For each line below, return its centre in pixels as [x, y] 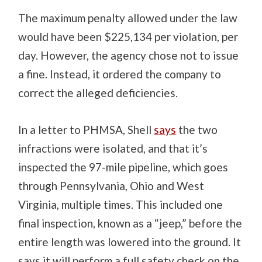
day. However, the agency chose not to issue [129, 56]
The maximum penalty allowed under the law [128, 18]
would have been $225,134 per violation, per [128, 37]
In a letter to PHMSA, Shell [86, 130]
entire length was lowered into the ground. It [130, 242]
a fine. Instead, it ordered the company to [120, 74]
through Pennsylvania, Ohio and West [111, 186]
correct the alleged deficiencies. [99, 93]
